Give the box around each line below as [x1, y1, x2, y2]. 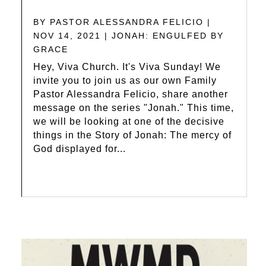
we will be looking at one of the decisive [33, 116, 225, 126]
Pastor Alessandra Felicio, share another [33, 88, 229, 99]
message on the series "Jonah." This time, [33, 102, 235, 113]
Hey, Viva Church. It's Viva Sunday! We [33, 61, 221, 72]
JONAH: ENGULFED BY [112, 30, 224, 40]
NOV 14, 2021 [33, 30, 102, 40]
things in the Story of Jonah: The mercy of [33, 129, 232, 140]
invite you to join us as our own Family [33, 75, 217, 85]
